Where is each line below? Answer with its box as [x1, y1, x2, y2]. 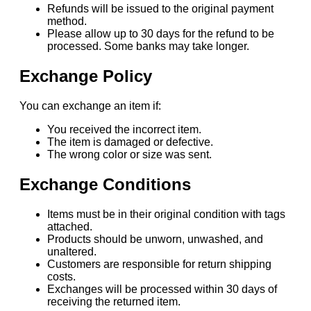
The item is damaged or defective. [47, 135, 213, 148]
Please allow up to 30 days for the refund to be [47, 27, 274, 40]
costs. [47, 270, 76, 283]
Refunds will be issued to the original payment [47, 2, 274, 15]
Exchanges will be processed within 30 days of [47, 283, 277, 295]
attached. [47, 220, 92, 233]
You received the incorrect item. [47, 123, 201, 135]
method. [47, 15, 87, 27]
